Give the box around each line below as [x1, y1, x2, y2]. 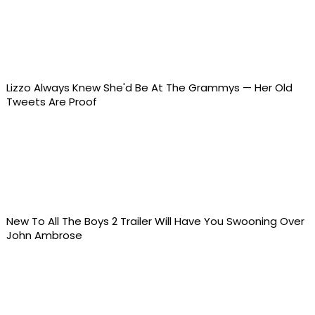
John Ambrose [6, 228, 82, 243]
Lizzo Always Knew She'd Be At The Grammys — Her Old [6, 80, 292, 96]
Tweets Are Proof [6, 94, 97, 110]
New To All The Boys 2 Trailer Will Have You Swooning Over [6, 214, 304, 229]
